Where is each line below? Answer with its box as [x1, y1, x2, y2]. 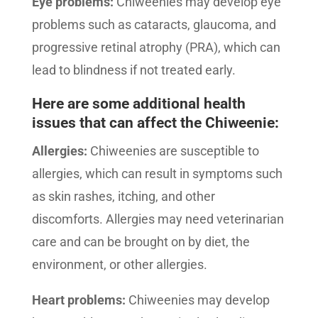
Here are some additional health [31, 95, 246, 112]
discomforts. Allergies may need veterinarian [31, 212, 284, 226]
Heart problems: [31, 292, 126, 307]
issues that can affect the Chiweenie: [31, 114, 279, 131]
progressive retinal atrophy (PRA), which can [31, 40, 280, 55]
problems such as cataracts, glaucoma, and [31, 17, 276, 32]
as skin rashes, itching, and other [31, 189, 215, 204]
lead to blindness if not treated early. [31, 62, 236, 77]
